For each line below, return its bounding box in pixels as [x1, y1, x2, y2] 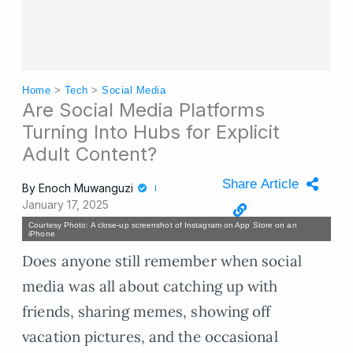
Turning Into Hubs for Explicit [22, 121, 281, 144]
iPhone [28, 229, 55, 238]
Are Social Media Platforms [22, 98, 266, 122]
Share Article [221, 176, 299, 192]
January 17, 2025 [22, 198, 110, 212]
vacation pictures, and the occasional [22, 327, 278, 347]
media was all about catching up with [22, 277, 278, 296]
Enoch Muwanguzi [35, 181, 137, 195]
